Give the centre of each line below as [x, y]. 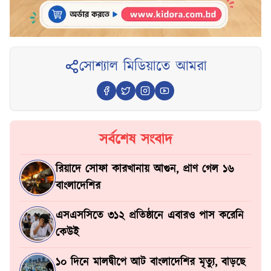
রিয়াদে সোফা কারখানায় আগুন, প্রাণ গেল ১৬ [145, 169]
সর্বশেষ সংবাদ [135, 140]
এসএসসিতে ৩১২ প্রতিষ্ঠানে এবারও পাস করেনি [150, 216]
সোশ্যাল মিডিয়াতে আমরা [143, 67]
